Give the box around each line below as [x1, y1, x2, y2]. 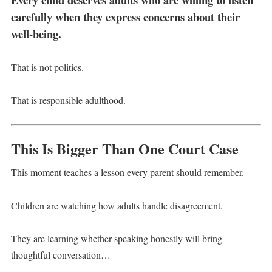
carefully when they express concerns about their [10, 8, 240, 25]
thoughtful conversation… [10, 248, 110, 261]
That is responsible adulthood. [10, 93, 126, 107]
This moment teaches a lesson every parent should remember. [10, 166, 244, 179]
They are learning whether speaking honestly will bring [10, 231, 222, 245]
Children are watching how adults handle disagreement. [10, 199, 223, 212]
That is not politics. [10, 60, 84, 73]
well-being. [10, 25, 61, 42]
